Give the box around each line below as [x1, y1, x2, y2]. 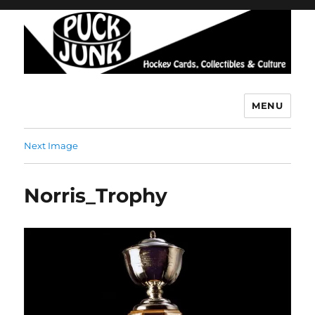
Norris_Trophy [24, 183, 168, 207]
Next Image [24, 139, 79, 151]
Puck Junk [24, 105, 115, 126]
